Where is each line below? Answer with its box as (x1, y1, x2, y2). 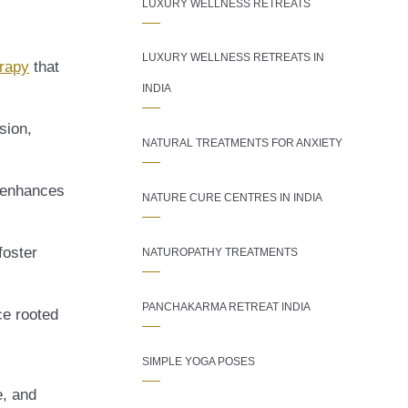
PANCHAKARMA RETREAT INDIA (142, 301, 311, 313)
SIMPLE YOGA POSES (142, 355, 255, 368)
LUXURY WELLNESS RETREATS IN (142, 51, 324, 64)
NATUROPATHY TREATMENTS (142, 246, 298, 259)
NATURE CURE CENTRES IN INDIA (142, 191, 322, 204)
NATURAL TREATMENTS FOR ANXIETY (142, 137, 342, 149)
